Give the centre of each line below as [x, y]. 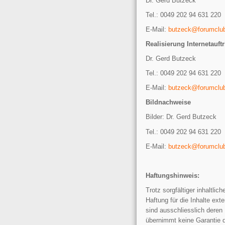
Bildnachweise [168, 102]
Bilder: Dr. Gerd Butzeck [181, 117]
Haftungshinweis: [173, 175]
